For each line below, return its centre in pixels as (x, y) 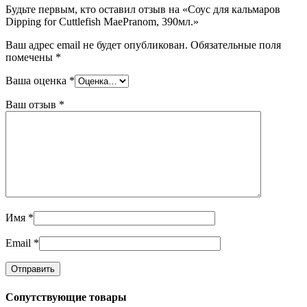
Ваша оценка (37, 81)
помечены (30, 58)
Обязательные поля (236, 45)
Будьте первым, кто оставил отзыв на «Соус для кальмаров (143, 10)
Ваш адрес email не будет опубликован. (97, 45)
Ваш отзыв (32, 105)
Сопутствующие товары (66, 297)
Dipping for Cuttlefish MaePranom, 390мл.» (102, 22)
